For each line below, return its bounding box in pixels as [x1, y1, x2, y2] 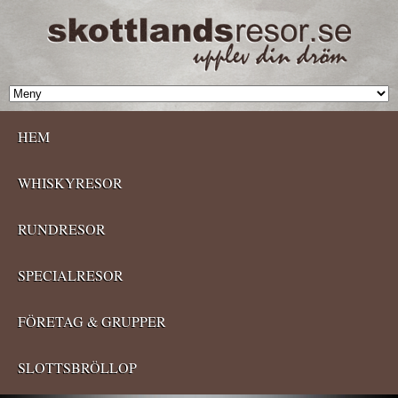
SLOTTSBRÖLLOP [18, 358, 137, 377]
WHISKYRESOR [18, 173, 123, 192]
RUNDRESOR [18, 219, 106, 238]
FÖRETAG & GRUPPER [18, 312, 166, 330]
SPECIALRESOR [18, 266, 123, 284]
